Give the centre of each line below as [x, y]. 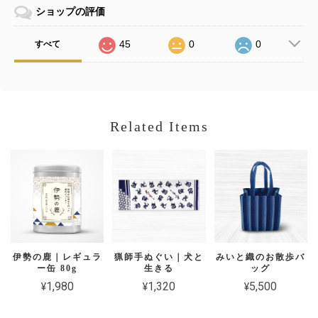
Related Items [159, 127]
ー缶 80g [57, 269]
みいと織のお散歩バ [261, 257]
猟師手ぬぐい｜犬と [159, 257]
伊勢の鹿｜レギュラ [57, 257]
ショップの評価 [70, 12]
